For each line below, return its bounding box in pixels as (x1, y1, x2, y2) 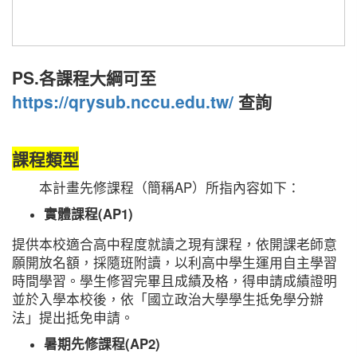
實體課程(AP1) (44, 204, 133, 223)
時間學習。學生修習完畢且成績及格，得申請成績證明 (12, 271, 337, 290)
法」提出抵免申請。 (12, 308, 134, 327)
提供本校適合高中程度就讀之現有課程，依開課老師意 (12, 234, 337, 253)
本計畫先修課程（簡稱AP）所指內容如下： (12, 178, 300, 197)
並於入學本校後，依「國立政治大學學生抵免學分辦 (12, 289, 324, 308)
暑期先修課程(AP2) (44, 334, 160, 353)
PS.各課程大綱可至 (12, 65, 156, 89)
